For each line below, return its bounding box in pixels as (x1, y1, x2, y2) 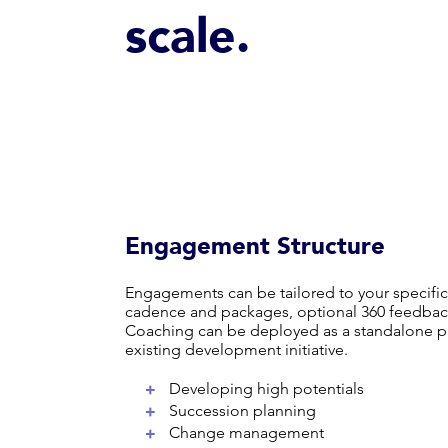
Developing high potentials (169, 378, 364, 398)
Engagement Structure (125, 229, 385, 263)
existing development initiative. (125, 339, 348, 359)
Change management (169, 422, 324, 442)
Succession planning (169, 400, 316, 420)
